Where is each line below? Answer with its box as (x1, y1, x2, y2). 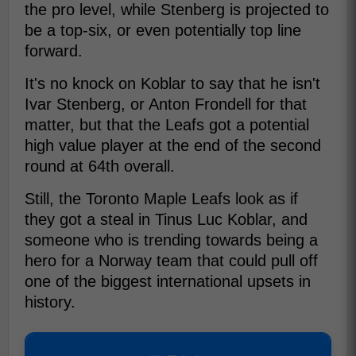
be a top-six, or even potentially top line (25, 21, 301, 39)
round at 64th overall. (25, 157, 175, 175)
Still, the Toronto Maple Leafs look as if (25, 190, 298, 207)
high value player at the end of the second (25, 137, 321, 154)
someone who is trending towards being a (25, 231, 318, 249)
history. (25, 293, 75, 311)
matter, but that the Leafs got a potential (25, 116, 309, 133)
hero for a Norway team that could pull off (25, 252, 318, 269)
